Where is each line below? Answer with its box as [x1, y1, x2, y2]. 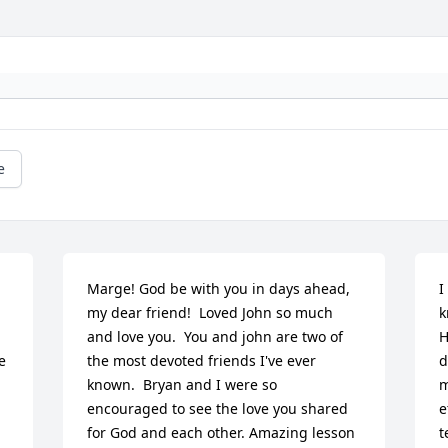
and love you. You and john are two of [87, 327, 344, 347]
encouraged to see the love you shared [87, 399, 349, 419]
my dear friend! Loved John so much [87, 303, 334, 323]
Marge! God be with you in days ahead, [87, 279, 351, 299]
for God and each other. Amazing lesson [87, 423, 356, 443]
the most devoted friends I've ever [87, 351, 317, 371]
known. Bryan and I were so [87, 375, 278, 395]
